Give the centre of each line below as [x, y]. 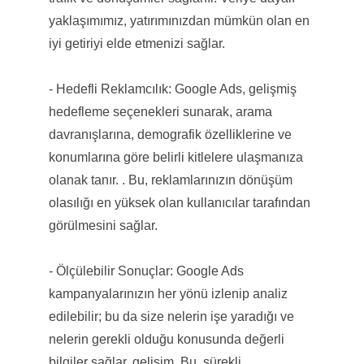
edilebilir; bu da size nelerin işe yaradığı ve [171, 316]
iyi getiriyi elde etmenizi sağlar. [136, 43]
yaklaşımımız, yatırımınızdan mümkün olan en [179, 20]
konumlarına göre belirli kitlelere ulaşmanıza [175, 157]
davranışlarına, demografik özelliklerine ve [170, 134]
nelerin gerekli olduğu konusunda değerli [166, 339]
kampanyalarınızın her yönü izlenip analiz [168, 293]
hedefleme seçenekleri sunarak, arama [160, 111]
